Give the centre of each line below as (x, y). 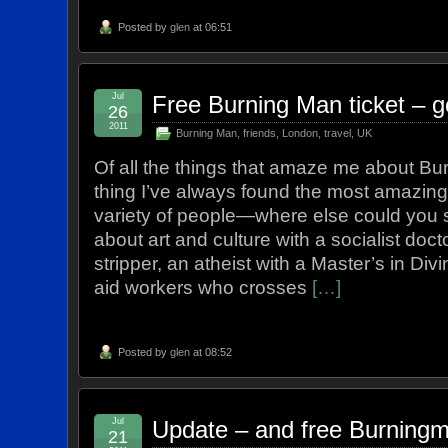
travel (338, 132)
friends (260, 132)
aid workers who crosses (203, 287)
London (300, 132)
